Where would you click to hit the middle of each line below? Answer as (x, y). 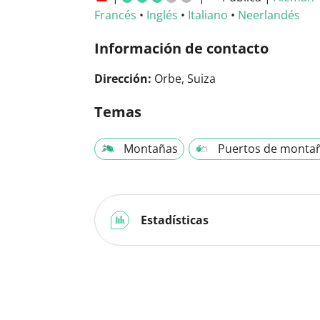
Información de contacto (181, 48)
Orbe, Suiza (184, 78)
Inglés (162, 15)
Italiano (208, 15)
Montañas (151, 148)
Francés (115, 15)
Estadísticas (173, 220)
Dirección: (123, 78)
